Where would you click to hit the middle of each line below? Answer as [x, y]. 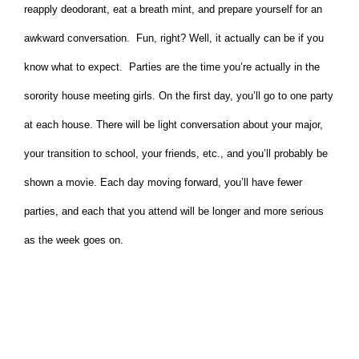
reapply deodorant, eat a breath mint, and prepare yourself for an [173, 10]
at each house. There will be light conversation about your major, [173, 125]
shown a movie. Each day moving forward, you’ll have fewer [163, 183]
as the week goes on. [74, 240]
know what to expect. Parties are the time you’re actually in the [172, 67]
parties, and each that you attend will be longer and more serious [174, 212]
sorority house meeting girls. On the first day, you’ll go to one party [179, 96]
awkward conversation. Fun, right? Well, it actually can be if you [174, 38]
